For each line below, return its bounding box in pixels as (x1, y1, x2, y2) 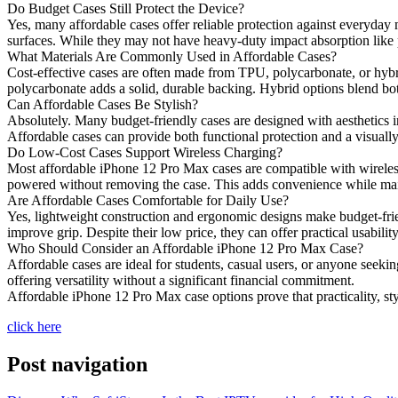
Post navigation (7, 352, 147, 376)
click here (7, 318, 61, 334)
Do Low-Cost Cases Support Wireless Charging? (7, 144, 283, 160)
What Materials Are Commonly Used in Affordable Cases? (7, 48, 337, 64)
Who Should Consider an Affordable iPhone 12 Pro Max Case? (7, 240, 363, 256)
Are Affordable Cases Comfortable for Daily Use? (7, 192, 289, 208)
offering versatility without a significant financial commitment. (7, 272, 354, 288)
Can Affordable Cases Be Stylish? (7, 96, 198, 112)
